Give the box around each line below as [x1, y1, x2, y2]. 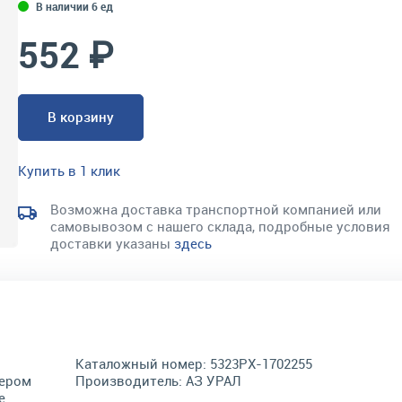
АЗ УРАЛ [186, 371, 241, 389]
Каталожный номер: [75, 354, 206, 372]
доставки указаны [50, 234, 174, 252]
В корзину [48, 108, 114, 126]
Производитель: [75, 371, 182, 389]
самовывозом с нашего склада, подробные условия [50, 217, 390, 235]
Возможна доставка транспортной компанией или [50, 200, 381, 218]
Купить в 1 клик [18, 162, 120, 179]
